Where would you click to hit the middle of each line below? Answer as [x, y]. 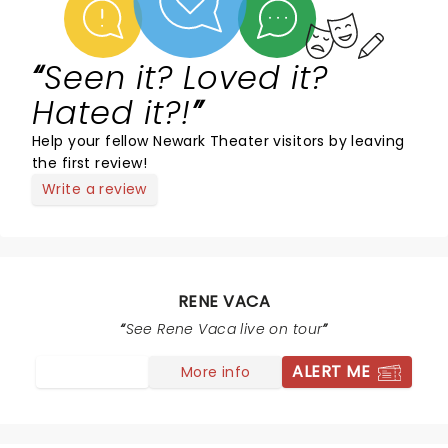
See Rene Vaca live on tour [224, 329]
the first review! [90, 163]
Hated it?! [111, 112]
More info [215, 371]
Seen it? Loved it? [186, 77]
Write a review [94, 189]
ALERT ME [331, 371]
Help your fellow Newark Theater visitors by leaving [218, 141]
